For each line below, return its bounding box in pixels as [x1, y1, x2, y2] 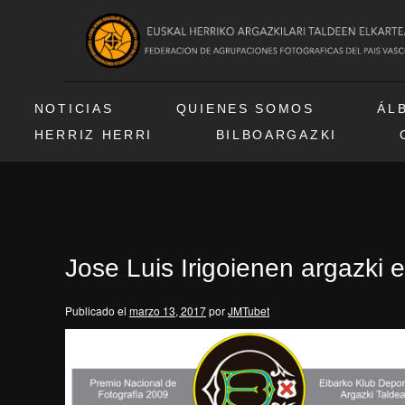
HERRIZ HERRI [33, 128, 154, 142]
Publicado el [65, 303, 127, 318]
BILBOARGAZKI [215, 128, 337, 142]
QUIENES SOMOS [175, 102, 315, 116]
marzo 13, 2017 [129, 303, 206, 318]
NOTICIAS [33, 102, 114, 116]
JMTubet [228, 303, 269, 318]
